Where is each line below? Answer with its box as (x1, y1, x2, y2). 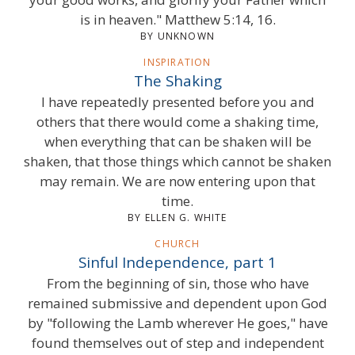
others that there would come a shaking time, (36, 112, 319, 131)
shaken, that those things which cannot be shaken (24, 151, 331, 170)
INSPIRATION (143, 55, 212, 69)
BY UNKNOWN (140, 29, 215, 43)
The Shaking (133, 70, 222, 90)
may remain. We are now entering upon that (40, 171, 315, 190)
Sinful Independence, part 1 (78, 251, 277, 272)
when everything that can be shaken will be (44, 132, 311, 151)
